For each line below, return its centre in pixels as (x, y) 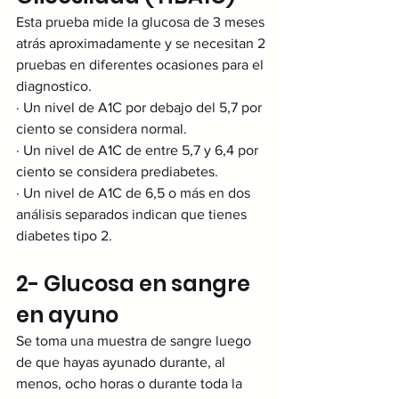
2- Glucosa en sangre (135, 283)
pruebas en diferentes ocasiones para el (142, 64)
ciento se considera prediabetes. (117, 171)
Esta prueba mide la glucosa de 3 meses (142, 21)
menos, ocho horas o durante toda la (131, 383)
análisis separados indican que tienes (133, 214)
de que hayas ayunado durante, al (122, 362)
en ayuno (67, 314)
